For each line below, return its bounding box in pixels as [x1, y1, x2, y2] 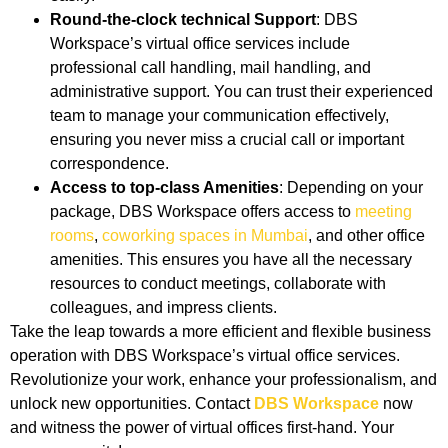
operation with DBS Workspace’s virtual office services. [10, 346, 400, 364]
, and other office [308, 226, 425, 244]
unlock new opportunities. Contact [10, 394, 254, 412]
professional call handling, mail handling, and [50, 58, 371, 76]
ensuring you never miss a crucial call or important [50, 130, 404, 148]
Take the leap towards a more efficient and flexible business [10, 322, 431, 340]
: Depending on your [279, 178, 423, 196]
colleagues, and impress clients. [50, 298, 277, 316]
